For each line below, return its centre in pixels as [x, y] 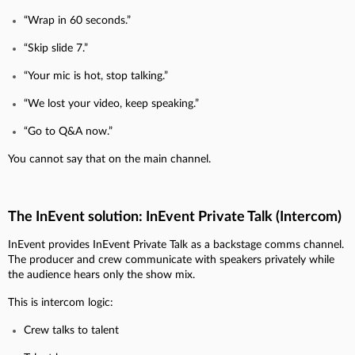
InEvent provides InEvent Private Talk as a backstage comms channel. [176, 244]
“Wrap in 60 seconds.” [77, 20]
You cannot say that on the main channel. [109, 159]
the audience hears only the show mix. [101, 275]
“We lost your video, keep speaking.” [111, 103]
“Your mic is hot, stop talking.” [96, 76]
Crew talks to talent [71, 330]
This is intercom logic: [61, 302]
